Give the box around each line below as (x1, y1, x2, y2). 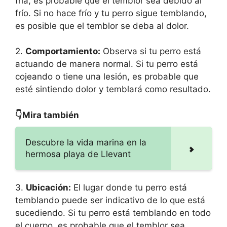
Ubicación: (26, 182, 71, 193)
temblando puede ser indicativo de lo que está (15, 195, 205, 205)
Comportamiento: (25, 46, 100, 57)
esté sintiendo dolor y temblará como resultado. (15, 84, 211, 95)
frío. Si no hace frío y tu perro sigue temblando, (15, 8, 207, 18)
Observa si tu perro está (100, 46, 201, 57)
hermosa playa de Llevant (25, 148, 131, 159)
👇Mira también (15, 109, 79, 120)
